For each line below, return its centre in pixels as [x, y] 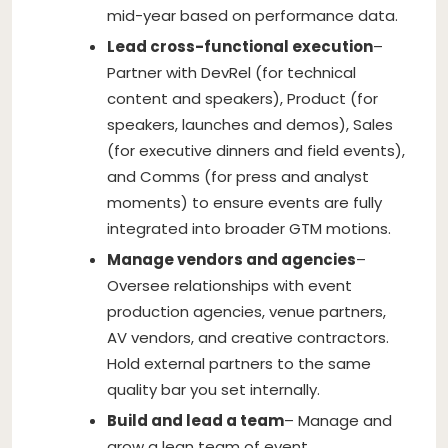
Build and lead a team [195, 420]
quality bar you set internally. [213, 389]
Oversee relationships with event [229, 285]
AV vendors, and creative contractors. [248, 337]
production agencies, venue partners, [246, 311]
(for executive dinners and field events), [256, 150]
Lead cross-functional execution [240, 46]
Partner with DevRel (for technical [231, 72]
